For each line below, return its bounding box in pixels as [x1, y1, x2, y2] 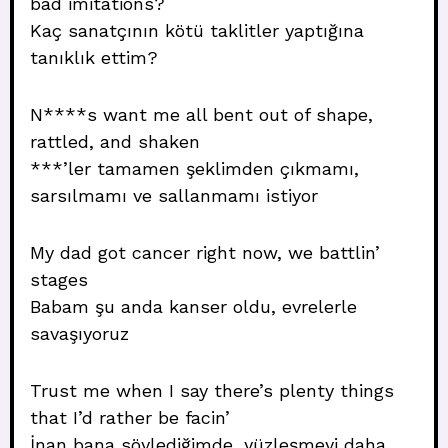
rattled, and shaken [30, 131, 200, 152]
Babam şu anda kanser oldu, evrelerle [30, 296, 357, 317]
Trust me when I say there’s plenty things [30, 380, 394, 401]
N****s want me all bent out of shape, [30, 104, 373, 125]
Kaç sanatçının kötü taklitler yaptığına [30, 20, 364, 41]
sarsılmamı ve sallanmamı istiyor [30, 185, 318, 206]
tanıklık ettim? [30, 47, 158, 68]
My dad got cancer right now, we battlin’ [30, 242, 380, 263]
